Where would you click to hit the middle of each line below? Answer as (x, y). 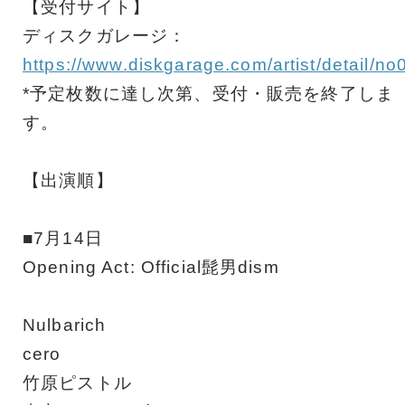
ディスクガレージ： (105, 35)
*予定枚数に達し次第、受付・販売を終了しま (208, 93)
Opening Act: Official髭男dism (151, 267)
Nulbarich (65, 325)
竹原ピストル (77, 382)
